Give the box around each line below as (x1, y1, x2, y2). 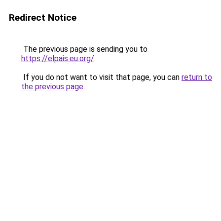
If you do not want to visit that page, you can (21, 73, 182, 82)
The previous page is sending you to (21, 44, 147, 54)
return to (182, 73, 212, 82)
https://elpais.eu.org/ (21, 54, 94, 63)
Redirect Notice (9, 12, 76, 23)
